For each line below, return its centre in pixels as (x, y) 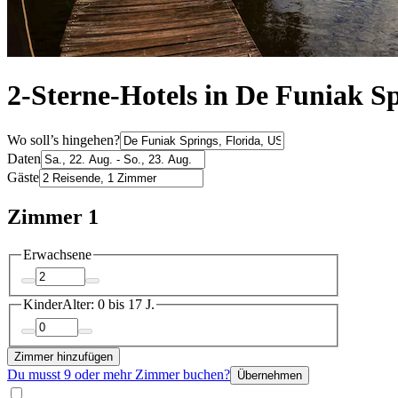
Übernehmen (270, 375)
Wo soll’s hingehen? (64, 139)
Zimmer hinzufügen (64, 356)
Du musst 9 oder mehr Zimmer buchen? (119, 374)
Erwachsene (57, 254)
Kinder (43, 305)
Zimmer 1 (53, 216)
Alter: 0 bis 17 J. (108, 305)
